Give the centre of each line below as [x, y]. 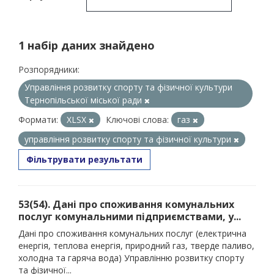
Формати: [38, 120]
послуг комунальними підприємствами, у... [130, 217]
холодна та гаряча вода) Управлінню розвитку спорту [131, 258]
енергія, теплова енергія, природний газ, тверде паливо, [136, 246]
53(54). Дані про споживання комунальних [126, 204]
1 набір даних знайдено [87, 45]
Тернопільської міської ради [84, 100]
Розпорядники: [49, 69]
